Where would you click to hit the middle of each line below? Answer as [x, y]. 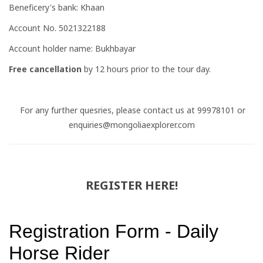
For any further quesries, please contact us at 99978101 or [131, 110]
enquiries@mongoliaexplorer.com [131, 125]
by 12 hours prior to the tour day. [147, 69]
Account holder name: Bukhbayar [73, 49]
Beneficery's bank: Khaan [57, 8]
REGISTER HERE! [131, 186]
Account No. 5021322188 [57, 28]
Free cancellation [46, 69]
